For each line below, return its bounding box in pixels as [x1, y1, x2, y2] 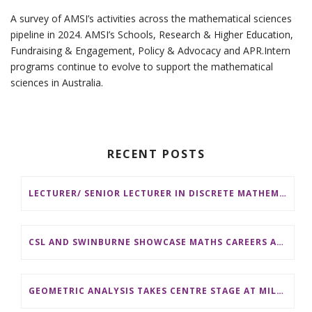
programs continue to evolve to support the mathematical [10, 60, 273, 74]
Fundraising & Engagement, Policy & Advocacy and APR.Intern [10, 44, 290, 58]
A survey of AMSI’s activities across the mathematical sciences [10, 12, 292, 26]
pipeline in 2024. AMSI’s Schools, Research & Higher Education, [10, 28, 293, 42]
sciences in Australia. [10, 76, 103, 90]
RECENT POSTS [107, 146, 205, 162]
